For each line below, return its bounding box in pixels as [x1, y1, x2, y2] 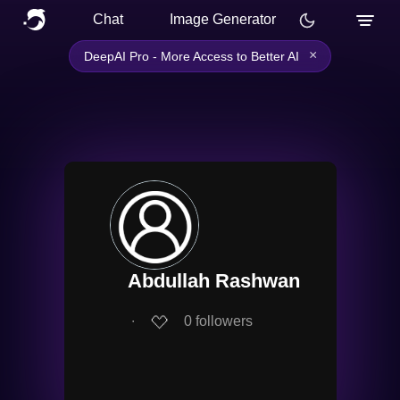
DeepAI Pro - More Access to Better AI [84, 49, 299, 63]
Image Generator [170, 12, 276, 27]
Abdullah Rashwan [127, 270, 300, 292]
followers [195, 313, 253, 329]
